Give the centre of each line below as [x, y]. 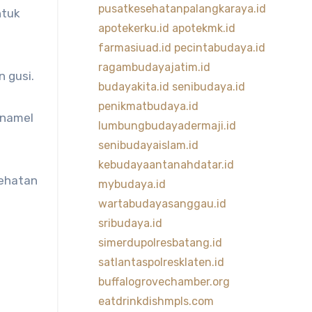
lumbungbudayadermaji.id [167, 126]
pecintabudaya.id [219, 48]
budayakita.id [133, 87]
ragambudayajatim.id [154, 67]
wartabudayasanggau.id [162, 204]
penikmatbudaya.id [148, 106]
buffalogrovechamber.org [164, 282]
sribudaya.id [130, 223]
